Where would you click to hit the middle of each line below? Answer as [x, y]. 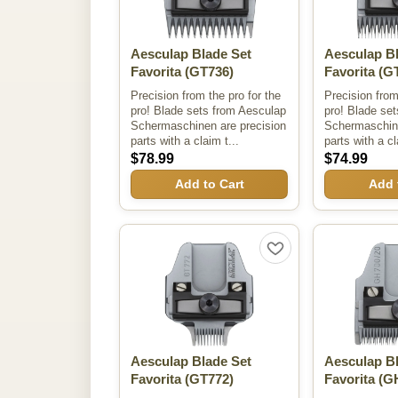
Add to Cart [209, 184]
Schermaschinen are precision [208, 125]
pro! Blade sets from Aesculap [208, 110]
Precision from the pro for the [206, 95]
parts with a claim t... [185, 140]
